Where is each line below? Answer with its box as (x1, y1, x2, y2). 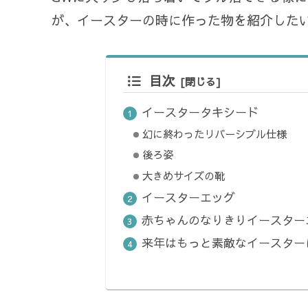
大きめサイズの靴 (142, 168, 225, 183)
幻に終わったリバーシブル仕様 (142, 126, 287, 142)
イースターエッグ (141, 188, 235, 206)
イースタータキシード (141, 103, 258, 120)
